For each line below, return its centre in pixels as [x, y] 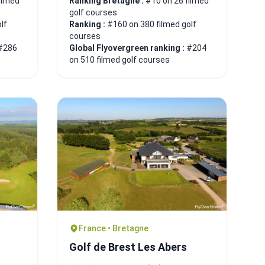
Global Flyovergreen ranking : [128, 48]
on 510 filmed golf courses [119, 59]
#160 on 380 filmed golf [152, 24]
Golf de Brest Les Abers [128, 247]
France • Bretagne [114, 228]
